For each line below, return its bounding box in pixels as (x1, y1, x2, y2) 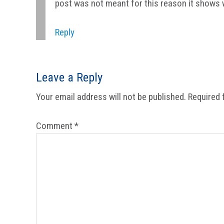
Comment (36, 120, 74, 132)
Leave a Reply (36, 70, 102, 85)
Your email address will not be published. (36, 91, 186, 103)
